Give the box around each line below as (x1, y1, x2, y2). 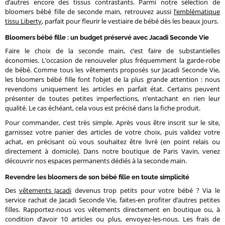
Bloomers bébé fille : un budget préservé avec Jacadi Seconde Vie (5, 33, 209, 41)
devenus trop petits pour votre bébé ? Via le (71, 185, 220, 195)
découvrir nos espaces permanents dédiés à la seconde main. (5, 156, 187, 165)
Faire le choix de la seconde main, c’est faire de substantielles (5, 46, 220, 55)
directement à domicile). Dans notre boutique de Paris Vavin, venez (5, 146, 220, 156)
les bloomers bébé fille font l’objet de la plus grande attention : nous (5, 74, 220, 84)
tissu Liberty (5, 16, 42, 26)
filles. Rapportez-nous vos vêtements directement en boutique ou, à (5, 204, 220, 214)
